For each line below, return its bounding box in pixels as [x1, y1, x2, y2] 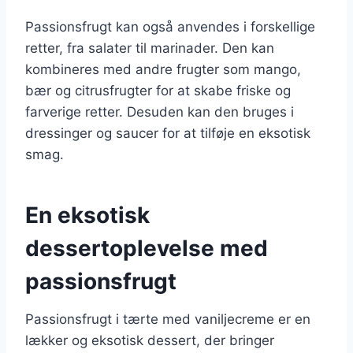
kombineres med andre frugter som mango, [25, 61, 301, 77]
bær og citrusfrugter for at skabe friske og [25, 82, 291, 98]
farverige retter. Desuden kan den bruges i [25, 103, 294, 120]
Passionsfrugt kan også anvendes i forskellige [25, 18, 315, 35]
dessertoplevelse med [25, 234, 268, 262]
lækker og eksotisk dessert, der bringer [25, 332, 274, 348]
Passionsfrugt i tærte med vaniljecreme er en [25, 310, 310, 327]
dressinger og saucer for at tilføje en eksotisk [25, 124, 310, 141]
